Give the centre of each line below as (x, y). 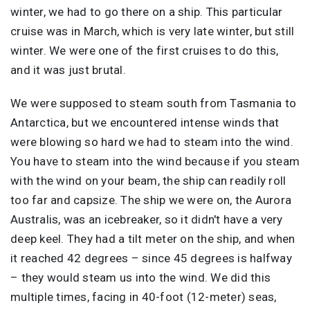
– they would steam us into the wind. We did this (140, 277)
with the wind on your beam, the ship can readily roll (148, 180)
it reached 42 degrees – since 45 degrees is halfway (151, 258)
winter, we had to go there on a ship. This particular (147, 11)
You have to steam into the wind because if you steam (155, 161)
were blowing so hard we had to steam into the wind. (152, 142)
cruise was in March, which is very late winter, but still (153, 31)
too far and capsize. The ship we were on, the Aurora (151, 200)
